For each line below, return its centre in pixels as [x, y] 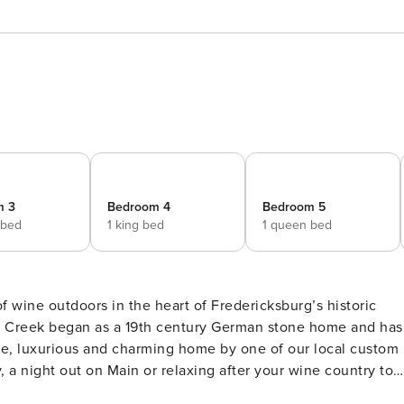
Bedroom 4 [139, 207]
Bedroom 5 [294, 207]
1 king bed [136, 225]
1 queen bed [297, 225]
